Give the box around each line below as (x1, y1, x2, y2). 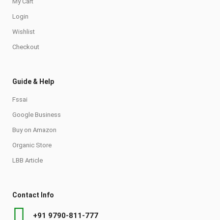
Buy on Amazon (12, 126, 56, 134)
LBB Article (12, 157, 43, 164)
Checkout (12, 43, 39, 51)
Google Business (12, 111, 61, 118)
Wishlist (12, 28, 35, 35)
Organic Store (12, 141, 52, 149)
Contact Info (12, 191, 54, 199)
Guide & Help (12, 78, 54, 85)
